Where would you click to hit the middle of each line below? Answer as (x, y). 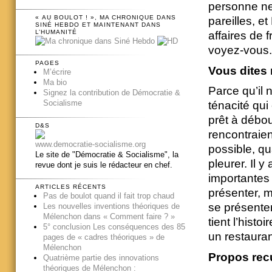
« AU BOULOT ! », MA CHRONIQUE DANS (106, 17)
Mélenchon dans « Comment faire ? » (109, 217)
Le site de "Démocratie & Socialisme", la (107, 154)
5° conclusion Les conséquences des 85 (114, 227)
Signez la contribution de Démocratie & (111, 93)
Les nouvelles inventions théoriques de (111, 206)
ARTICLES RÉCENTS (71, 187)
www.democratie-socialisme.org (90, 144)
